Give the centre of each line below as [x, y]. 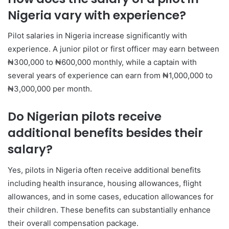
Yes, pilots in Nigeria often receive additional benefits [104, 170]
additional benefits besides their [105, 133]
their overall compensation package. [73, 223]
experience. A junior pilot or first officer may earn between [113, 49]
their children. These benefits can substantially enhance [109, 210]
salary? [30, 149]
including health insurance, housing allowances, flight [105, 183]
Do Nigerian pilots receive [85, 117]
